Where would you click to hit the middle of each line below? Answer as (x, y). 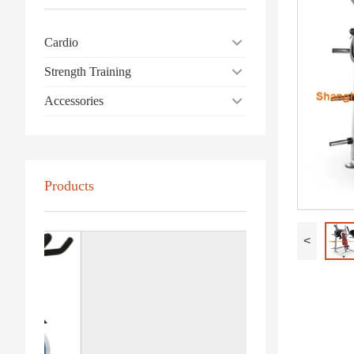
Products (69, 185)
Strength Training (88, 71)
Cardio (61, 42)
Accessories (74, 100)
